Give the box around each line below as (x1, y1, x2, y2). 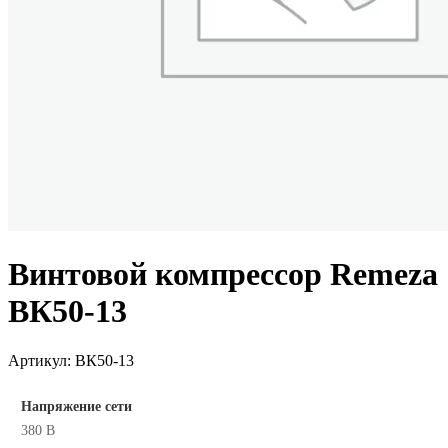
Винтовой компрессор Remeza (8, 256, 438, 293)
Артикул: (8, 351, 75, 369)
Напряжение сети (21, 398, 132, 414)
